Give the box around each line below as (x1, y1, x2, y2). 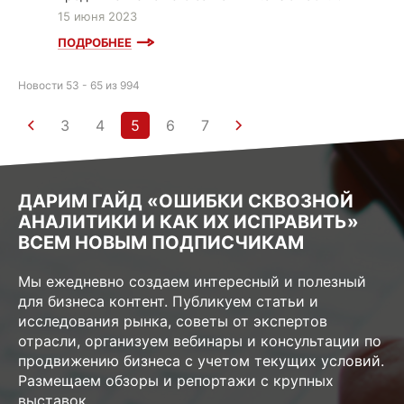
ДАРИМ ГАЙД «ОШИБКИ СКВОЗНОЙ (18, 190, 353, 213)
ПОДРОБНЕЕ (58, 35, 132, 50)
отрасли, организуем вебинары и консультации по (18, 332, 381, 351)
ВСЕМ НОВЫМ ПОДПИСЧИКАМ (18, 232, 304, 254)
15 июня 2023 (58, 9, 137, 24)
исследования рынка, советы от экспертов (18, 312, 327, 331)
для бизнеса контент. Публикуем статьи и (18, 292, 318, 311)
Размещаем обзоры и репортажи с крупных (18, 372, 334, 390)
